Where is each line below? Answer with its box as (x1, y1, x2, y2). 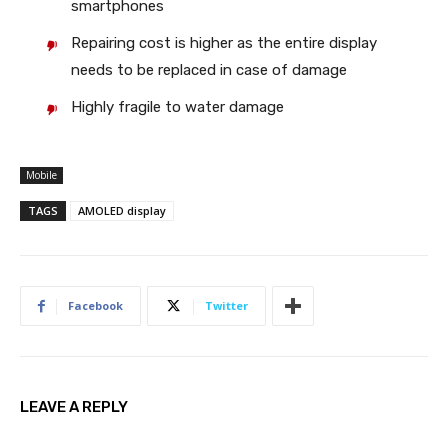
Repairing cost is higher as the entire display (71, 34, 377, 53)
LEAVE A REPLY (20, 398, 128, 417)
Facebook (68, 298, 123, 314)
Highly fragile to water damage (71, 98, 284, 117)
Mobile (26, 168, 57, 183)
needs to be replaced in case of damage (71, 61, 347, 80)
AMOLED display (78, 203, 166, 219)
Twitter (205, 298, 248, 314)
